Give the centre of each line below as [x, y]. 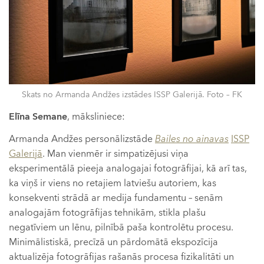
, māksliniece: [96, 117]
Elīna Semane [38, 117]
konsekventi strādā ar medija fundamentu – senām [116, 198]
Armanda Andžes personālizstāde [82, 139]
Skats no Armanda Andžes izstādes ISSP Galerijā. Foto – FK [132, 95]
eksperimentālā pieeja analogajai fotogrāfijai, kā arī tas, [128, 168]
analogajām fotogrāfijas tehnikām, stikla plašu [107, 212]
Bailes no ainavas [192, 139]
